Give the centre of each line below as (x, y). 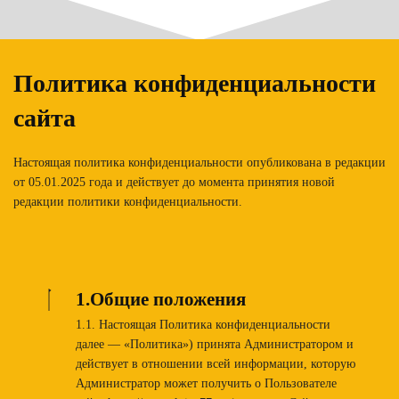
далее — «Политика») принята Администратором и (214, 344)
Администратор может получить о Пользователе (206, 383)
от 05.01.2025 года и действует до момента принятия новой (174, 182)
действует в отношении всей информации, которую (215, 363)
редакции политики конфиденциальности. (128, 201)
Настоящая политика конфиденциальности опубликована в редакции (199, 162)
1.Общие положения (160, 299)
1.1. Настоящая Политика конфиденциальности (203, 324)
